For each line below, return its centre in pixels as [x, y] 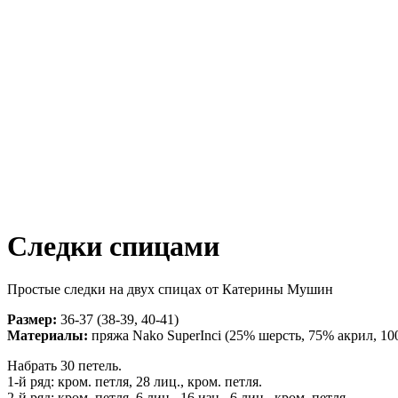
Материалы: [48, 336]
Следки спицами [113, 246]
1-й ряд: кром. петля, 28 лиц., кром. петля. [135, 382]
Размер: [32, 320]
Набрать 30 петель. [64, 366]
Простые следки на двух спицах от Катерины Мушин [170, 290]
